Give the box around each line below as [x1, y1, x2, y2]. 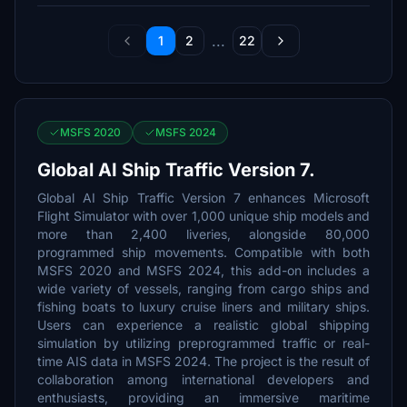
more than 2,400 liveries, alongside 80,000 [37, 226, 370, 242]
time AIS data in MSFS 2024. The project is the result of [37, 353, 370, 369]
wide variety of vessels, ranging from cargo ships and [37, 281, 370, 296]
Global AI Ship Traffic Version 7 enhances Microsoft [37, 190, 370, 205]
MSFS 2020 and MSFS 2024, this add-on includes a [37, 263, 370, 278]
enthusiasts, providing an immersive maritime [37, 390, 370, 405]
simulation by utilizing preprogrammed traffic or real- [37, 335, 370, 351]
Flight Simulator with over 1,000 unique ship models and [37, 208, 370, 223]
